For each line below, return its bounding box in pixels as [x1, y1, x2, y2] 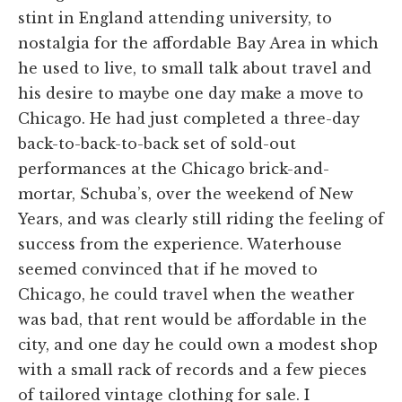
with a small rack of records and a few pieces [18, 360, 367, 379]
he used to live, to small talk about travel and [18, 58, 371, 77]
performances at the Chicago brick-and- [18, 159, 329, 178]
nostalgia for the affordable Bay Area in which [18, 33, 379, 52]
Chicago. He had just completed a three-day [18, 109, 360, 127]
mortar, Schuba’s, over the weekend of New [18, 184, 354, 203]
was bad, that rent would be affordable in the [18, 310, 367, 328]
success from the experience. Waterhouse [18, 234, 342, 253]
